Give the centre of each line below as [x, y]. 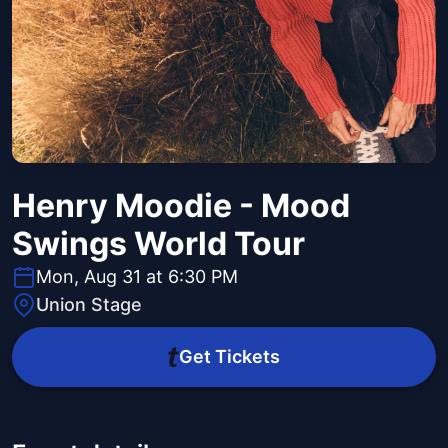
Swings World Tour [158, 244]
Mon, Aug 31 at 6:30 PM [137, 277]
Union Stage [89, 305]
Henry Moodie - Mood [181, 206]
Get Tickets [229, 357]
